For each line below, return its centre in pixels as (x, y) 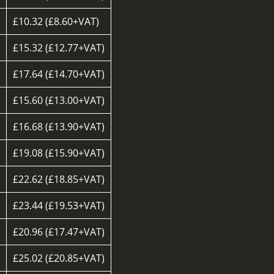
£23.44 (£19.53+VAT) (59, 205)
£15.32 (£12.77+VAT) (59, 47)
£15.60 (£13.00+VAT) (59, 100)
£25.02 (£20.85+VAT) (59, 258)
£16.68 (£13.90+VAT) (59, 126)
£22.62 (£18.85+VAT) (59, 179)
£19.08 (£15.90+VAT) (59, 153)
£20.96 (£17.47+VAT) (59, 231)
